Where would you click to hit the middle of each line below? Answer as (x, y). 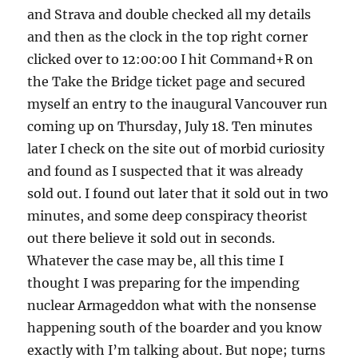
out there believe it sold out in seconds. (151, 238)
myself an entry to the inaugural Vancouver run (178, 103)
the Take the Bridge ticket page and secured (167, 81)
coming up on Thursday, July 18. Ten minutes (170, 126)
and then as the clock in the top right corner (168, 36)
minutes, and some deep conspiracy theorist (168, 215)
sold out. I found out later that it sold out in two (178, 193)
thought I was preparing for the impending (164, 282)
